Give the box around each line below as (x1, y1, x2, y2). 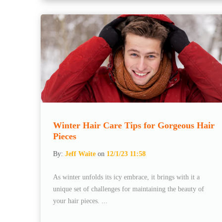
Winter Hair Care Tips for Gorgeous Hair (53, 120, 215, 130)
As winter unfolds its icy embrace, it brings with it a (53, 173, 200, 181)
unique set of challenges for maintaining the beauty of (53, 185, 204, 193)
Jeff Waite (65, 150, 96, 158)
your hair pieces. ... (53, 197, 108, 205)
